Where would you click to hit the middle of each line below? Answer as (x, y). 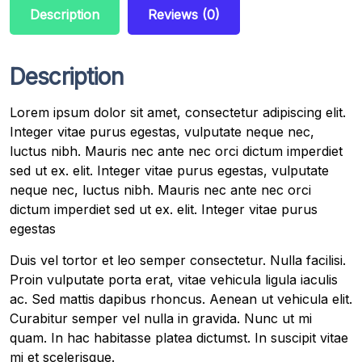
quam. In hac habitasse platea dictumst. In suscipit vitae (179, 337)
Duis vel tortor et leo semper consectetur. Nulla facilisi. (178, 260)
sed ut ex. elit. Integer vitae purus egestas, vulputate (169, 170)
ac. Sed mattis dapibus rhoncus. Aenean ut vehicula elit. (181, 299)
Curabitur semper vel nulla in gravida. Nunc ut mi (161, 318)
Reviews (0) (184, 14)
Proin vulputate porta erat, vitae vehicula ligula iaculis (174, 279)
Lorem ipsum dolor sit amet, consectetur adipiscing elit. (178, 112)
